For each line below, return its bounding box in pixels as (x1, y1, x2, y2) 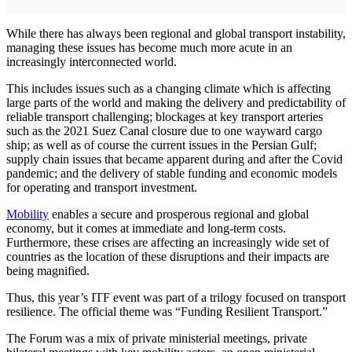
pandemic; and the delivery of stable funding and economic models (6, 167, 337, 181)
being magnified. (6, 264, 90, 278)
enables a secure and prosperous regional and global (49, 207, 309, 222)
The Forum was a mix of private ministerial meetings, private (6, 332, 307, 346)
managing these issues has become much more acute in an (6, 41, 292, 55)
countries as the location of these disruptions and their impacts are (6, 250, 329, 264)
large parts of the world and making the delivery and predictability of (6, 96, 346, 110)
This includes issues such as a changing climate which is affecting (6, 82, 331, 96)
